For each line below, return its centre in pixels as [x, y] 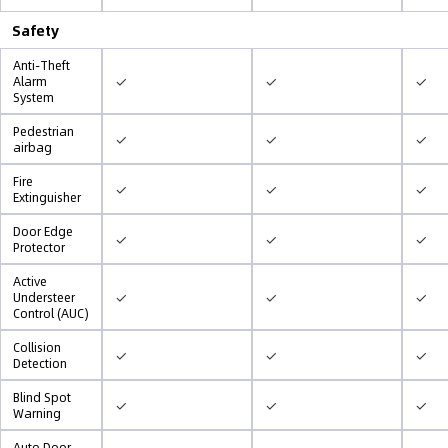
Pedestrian [43, 131]
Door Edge [43, 231]
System [33, 97]
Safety [35, 30]
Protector [39, 247]
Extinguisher [47, 197]
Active [30, 281]
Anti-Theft [41, 65]
